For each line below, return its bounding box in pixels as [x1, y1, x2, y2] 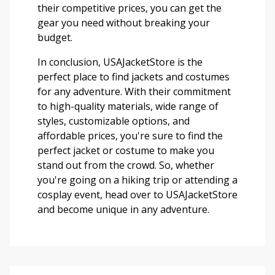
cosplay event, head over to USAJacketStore [37, 188, 238, 202]
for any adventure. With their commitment [37, 85, 231, 99]
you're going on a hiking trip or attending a [37, 173, 238, 187]
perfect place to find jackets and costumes [37, 70, 230, 84]
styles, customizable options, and [37, 114, 190, 128]
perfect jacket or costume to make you [37, 144, 214, 158]
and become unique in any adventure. [37, 203, 209, 217]
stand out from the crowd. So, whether [37, 158, 214, 172]
